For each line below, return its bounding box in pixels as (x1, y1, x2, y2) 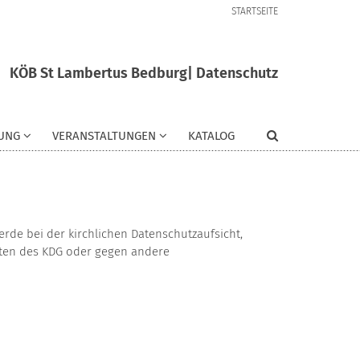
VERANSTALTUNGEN (52, 129, 156, 144)
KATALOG (188, 129, 235, 144)
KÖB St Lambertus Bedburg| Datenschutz (10, 63, 278, 82)
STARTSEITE (231, 6, 278, 17)
